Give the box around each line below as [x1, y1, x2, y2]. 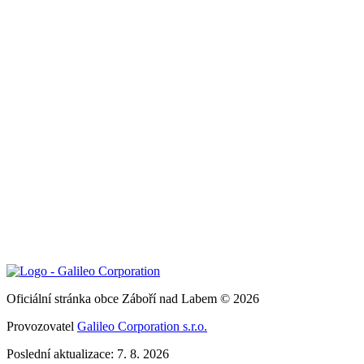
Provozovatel [6, 318, 77, 333]
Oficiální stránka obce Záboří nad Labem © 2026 [6, 291, 259, 305]
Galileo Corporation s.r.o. [77, 318, 207, 333]
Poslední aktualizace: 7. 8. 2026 [6, 346, 169, 361]
